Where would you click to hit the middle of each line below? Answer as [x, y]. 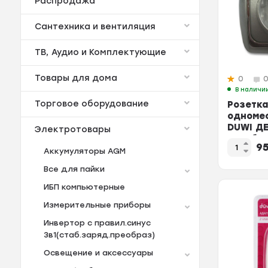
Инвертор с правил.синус [97, 223]
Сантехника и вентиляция [95, 27]
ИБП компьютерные [84, 187]
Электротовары [72, 130]
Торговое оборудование [92, 104]
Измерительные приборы [97, 205]
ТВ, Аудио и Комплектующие [100, 53]
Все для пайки [74, 169]
